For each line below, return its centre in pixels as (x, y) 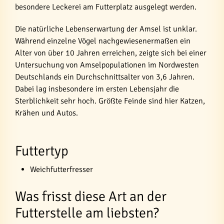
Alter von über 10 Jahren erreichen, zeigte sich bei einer (111, 53)
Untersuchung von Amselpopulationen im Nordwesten (107, 65)
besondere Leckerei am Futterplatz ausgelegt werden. (106, 7)
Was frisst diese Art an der (91, 196)
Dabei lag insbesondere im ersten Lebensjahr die (97, 89)
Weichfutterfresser (61, 169)
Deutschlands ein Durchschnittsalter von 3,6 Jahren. (105, 77)
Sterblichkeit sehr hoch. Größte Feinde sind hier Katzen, (110, 101)
